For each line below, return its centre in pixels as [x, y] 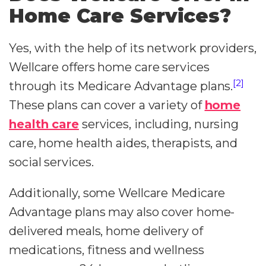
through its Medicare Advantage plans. [121, 86]
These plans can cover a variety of [107, 105]
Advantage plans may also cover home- [122, 212]
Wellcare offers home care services [109, 67]
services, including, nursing [159, 124]
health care [44, 124]
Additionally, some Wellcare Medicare [117, 193]
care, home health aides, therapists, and [123, 143]
